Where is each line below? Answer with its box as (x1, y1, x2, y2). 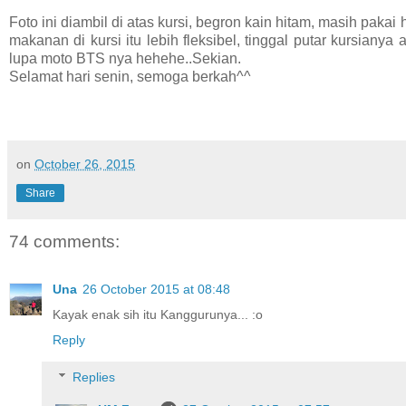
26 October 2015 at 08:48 (82, 281, 230, 296)
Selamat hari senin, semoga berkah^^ (9, 69, 251, 85)
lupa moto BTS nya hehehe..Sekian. (9, 51, 241, 67)
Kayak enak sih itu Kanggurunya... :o (53, 306, 263, 322)
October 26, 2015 (34, 157, 135, 172)
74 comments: (9, 232, 120, 252)
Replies (72, 370, 116, 385)
